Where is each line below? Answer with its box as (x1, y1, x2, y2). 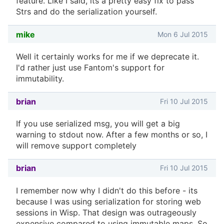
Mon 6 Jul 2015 (157, 29, 208, 38)
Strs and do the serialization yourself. (16, 6, 157, 17)
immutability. (16, 73, 64, 84)
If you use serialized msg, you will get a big (16, 118, 180, 128)
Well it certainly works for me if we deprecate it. (16, 51, 199, 62)
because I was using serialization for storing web (16, 196, 201, 206)
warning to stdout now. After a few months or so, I (16, 129, 207, 139)
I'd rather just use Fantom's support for (16, 62, 164, 73)
